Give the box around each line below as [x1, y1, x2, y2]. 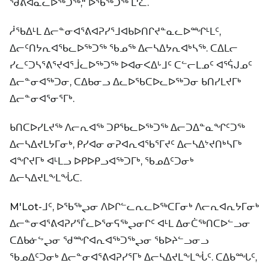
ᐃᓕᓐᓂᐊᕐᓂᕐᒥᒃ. [10, 92, 74, 104]
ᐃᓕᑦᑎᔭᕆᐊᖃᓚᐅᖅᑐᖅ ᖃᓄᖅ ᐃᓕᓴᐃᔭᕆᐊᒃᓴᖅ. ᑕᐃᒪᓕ [10, 42, 238, 54]
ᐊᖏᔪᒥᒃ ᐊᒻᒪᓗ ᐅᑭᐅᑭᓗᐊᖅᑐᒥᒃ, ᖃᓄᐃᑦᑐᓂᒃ [10, 155, 194, 167]
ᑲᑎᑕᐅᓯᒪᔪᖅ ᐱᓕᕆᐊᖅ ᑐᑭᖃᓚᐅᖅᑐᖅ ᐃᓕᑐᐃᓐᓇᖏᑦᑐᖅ [10, 121, 245, 133]
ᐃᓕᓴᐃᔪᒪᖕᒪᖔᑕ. [10, 172, 82, 184]
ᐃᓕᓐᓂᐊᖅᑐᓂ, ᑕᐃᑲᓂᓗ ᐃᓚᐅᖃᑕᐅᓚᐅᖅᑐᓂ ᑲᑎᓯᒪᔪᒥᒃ [10, 76, 241, 88]
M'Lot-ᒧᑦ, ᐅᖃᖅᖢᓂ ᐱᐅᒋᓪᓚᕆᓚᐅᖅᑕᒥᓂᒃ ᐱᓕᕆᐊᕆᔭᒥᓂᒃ [10, 201, 259, 213]
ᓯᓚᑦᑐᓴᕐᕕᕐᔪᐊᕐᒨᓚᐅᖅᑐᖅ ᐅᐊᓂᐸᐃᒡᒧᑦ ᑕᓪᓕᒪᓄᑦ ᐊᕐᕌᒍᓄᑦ [10, 59, 252, 71]
